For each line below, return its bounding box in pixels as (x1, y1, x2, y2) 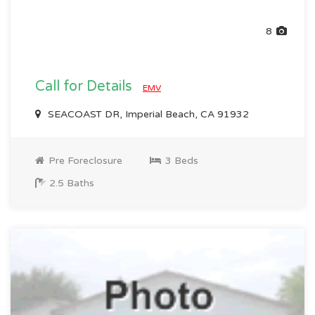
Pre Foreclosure (46, 155, 122, 167)
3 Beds (162, 155, 198, 167)
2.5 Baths (46, 177, 94, 189)
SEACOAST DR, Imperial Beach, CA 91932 (45, 108, 249, 120)
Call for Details (35, 78, 136, 95)
